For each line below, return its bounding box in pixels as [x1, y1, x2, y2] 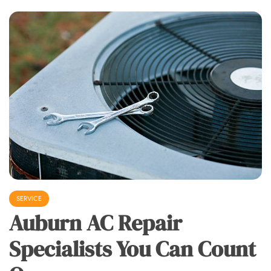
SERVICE [16, 194, 42, 204]
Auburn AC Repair [9, 208, 182, 238]
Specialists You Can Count [9, 234, 256, 264]
